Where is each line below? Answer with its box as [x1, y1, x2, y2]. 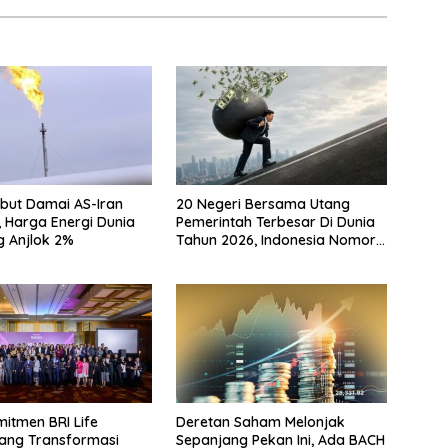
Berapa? [175, 249, 234, 268]
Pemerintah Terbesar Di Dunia [175, 213, 375, 232]
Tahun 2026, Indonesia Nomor [175, 231, 376, 250]
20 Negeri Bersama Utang [175, 195, 350, 214]
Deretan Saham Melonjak [175, 413, 345, 432]
